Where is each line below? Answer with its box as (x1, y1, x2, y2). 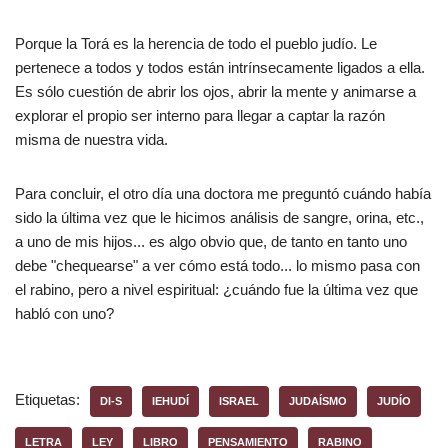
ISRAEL (219, 395, 259, 407)
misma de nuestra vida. (15, 131, 168, 148)
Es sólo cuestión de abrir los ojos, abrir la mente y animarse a (15, 83, 416, 100)
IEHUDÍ (152, 395, 189, 407)
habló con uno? (15, 305, 114, 322)
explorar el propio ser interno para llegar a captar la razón (15, 107, 385, 124)
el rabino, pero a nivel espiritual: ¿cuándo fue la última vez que (15, 281, 418, 298)
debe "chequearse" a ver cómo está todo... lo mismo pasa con (15, 257, 420, 274)
